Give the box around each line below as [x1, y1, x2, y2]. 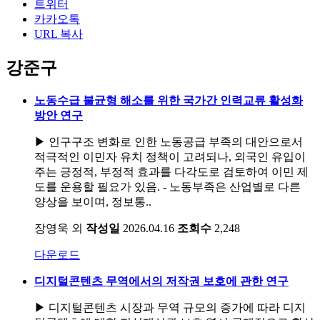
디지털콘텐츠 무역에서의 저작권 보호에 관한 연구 [34, 274, 289, 287]
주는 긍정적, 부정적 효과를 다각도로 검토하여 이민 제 [34, 165, 309, 178]
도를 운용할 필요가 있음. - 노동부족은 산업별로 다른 [34, 180, 301, 193]
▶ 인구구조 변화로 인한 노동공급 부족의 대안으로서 [34, 135, 303, 148]
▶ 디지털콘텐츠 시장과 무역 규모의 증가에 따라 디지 [34, 301, 306, 314]
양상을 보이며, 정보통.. [34, 195, 151, 208]
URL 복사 [34, 28, 83, 41]
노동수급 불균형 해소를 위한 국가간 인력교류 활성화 [34, 94, 303, 106]
